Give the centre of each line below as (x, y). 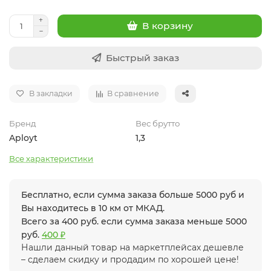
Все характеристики (51, 158)
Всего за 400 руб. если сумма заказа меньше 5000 (134, 221)
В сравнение (133, 93)
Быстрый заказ (142, 57)
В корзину (167, 26)
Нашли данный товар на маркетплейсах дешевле (132, 247)
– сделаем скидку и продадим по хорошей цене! (130, 259)
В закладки (51, 93)
